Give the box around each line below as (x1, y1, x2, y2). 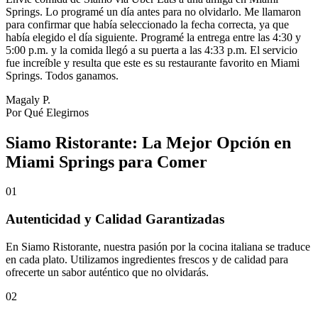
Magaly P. (6, 93, 50, 106)
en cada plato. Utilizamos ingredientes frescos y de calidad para (6, 253, 288, 265)
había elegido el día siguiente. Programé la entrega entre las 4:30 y (6, 31, 301, 43)
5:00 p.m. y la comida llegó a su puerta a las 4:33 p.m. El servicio (6, 43, 297, 56)
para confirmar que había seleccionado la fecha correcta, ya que (6, 18, 289, 31)
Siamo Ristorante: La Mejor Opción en (6, 133, 291, 152)
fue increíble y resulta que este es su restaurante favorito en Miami (6, 56, 300, 69)
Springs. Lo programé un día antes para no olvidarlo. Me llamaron (6, 5, 301, 18)
